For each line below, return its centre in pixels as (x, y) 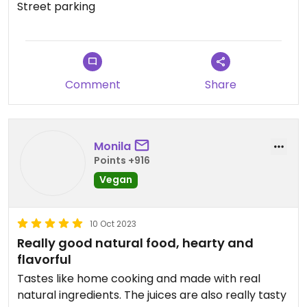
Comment (93, 85)
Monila (112, 146)
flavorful (44, 259)
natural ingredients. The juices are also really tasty (152, 295)
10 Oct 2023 (113, 224)
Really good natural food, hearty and (135, 243)
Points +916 (122, 160)
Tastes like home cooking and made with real (139, 279)
